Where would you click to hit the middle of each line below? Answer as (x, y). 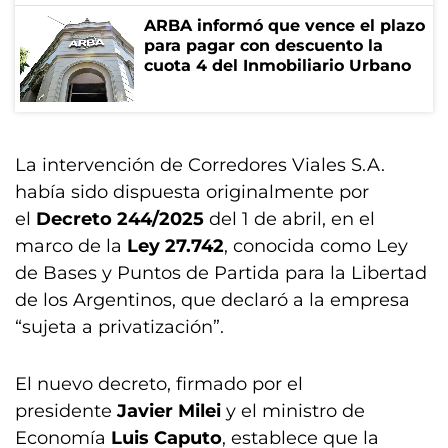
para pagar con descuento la (263, 45)
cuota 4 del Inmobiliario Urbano (277, 65)
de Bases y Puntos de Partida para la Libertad (221, 273)
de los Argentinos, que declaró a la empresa (212, 300)
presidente (66, 411)
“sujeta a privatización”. (119, 327)
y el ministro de (293, 411)
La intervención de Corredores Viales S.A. (200, 165)
